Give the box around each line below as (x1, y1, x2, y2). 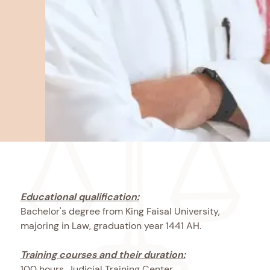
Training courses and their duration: (20, 248, 186, 261)
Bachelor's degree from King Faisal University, (20, 204, 220, 218)
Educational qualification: (20, 190, 139, 203)
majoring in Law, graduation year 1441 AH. (20, 219, 201, 232)
